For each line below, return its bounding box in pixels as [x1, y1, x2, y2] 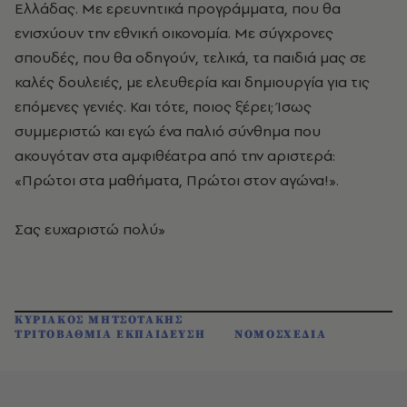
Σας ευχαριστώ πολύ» [15, 219, 169, 239]
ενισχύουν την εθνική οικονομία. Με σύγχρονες [15, 23, 333, 43]
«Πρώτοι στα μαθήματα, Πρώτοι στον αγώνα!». [15, 170, 339, 190]
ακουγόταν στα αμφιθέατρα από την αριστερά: [15, 145, 335, 165]
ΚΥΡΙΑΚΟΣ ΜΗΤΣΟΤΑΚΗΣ [15, 313, 184, 327]
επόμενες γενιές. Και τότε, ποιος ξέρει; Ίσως [15, 96, 312, 116]
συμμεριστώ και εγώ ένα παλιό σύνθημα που [15, 121, 321, 141]
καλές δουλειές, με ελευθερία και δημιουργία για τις [15, 72, 370, 92]
